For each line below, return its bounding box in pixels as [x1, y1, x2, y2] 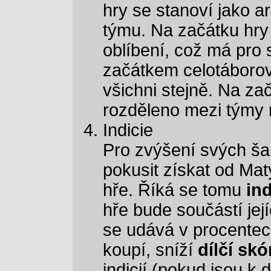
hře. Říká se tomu [103, 180, 246, 200]
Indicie [103, 120, 153, 140]
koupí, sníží [103, 240, 198, 260]
